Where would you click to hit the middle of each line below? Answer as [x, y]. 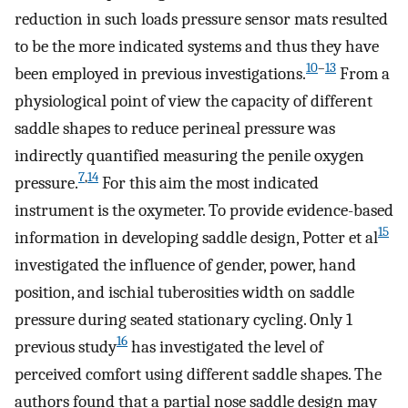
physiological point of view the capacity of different [194, 101]
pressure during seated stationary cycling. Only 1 [184, 319]
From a [363, 73]
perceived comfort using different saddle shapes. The [198, 374]
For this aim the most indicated [209, 183]
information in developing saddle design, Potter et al [196, 237]
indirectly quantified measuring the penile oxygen [189, 155]
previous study [66, 347]
